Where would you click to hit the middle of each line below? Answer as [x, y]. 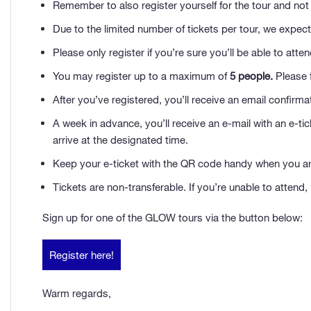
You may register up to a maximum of [141, 76]
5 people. [251, 76]
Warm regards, [79, 293]
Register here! [82, 255]
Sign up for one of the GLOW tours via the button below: [173, 218]
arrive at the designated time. [120, 140]
